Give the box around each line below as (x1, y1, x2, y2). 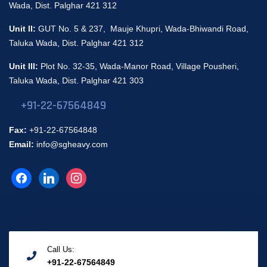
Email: (9, 139, 34, 149)
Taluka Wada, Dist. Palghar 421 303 (9, 75, 144, 85)
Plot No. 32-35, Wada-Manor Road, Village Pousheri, (41, 61, 239, 71)
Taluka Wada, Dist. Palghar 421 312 (9, 38, 144, 48)
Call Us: (47, 244, 74, 254)
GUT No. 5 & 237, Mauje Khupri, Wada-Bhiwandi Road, (38, 23, 249, 33)
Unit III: (9, 61, 41, 71)
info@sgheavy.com (36, 139, 108, 149)
